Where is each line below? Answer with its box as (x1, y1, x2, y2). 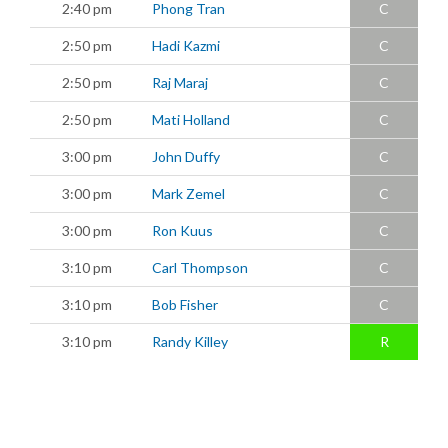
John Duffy (152, 147, 220, 165)
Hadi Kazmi (152, 36, 220, 54)
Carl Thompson (152, 258, 248, 276)
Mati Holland (152, 110, 230, 128)
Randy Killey (152, 332, 228, 350)
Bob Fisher (152, 295, 218, 313)
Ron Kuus (152, 221, 213, 239)
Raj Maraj (152, 73, 208, 91)
